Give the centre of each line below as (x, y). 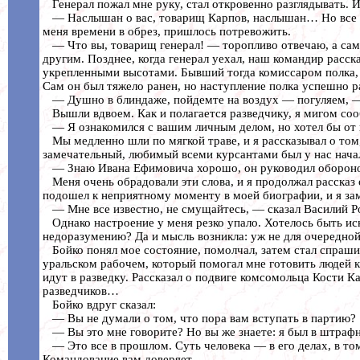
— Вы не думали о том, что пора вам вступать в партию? (199, 318)
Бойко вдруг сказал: (99, 304)
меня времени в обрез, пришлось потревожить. (167, 31)
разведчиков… (81, 290)
